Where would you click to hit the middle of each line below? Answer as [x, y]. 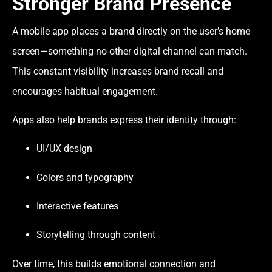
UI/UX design [64, 149]
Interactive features [77, 206]
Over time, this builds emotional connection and [114, 263]
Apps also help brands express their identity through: [124, 120]
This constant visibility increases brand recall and [118, 71]
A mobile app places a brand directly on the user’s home [131, 31]
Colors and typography [85, 177]
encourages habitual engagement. [85, 91]
